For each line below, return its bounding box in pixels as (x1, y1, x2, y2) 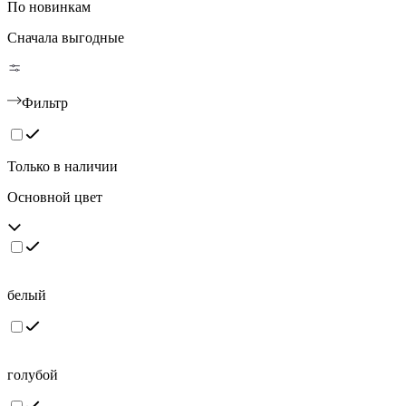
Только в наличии (7, 159, 118, 175)
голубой (7, 367, 58, 383)
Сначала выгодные (7, 30, 124, 46)
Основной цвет (7, 189, 102, 206)
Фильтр (22, 95, 68, 111)
